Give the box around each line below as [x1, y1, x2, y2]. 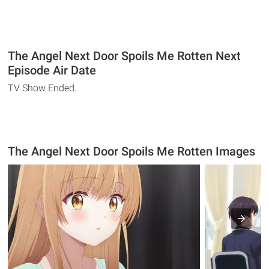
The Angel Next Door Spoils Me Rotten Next [8, 48, 241, 63]
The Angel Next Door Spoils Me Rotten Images [8, 144, 256, 159]
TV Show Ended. [8, 82, 77, 94]
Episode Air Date [8, 62, 97, 77]
